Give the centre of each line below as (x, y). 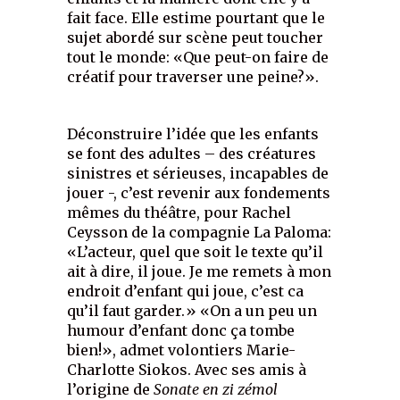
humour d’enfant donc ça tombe (181, 330)
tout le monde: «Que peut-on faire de (198, 57)
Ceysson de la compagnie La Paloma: (200, 232)
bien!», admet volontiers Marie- (182, 350)
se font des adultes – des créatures (192, 153)
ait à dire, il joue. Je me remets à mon (200, 271)
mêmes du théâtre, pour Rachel (179, 212)
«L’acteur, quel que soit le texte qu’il (196, 251)
